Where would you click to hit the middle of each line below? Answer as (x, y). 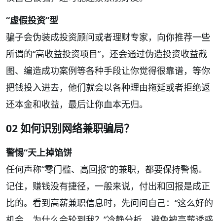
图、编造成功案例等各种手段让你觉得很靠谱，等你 (108, 71)
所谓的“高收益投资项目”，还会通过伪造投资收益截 (107, 54)
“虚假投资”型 (32, 20)
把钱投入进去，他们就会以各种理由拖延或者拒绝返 (108, 87)
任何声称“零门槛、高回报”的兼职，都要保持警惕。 (107, 169)
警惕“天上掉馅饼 (39, 152)
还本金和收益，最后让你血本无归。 (77, 104)
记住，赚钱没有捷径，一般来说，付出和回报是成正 (108, 186)
